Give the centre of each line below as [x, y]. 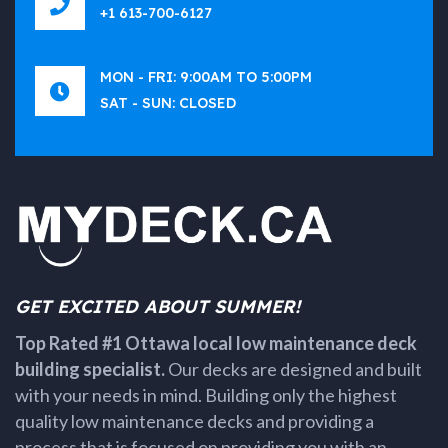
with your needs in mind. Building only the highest [206, 395]
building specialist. [90, 369]
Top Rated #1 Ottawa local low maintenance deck [216, 343]
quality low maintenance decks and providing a [194, 421]
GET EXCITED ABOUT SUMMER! [157, 306]
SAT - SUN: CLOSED [168, 103]
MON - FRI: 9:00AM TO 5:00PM [206, 77]
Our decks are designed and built [293, 369]
